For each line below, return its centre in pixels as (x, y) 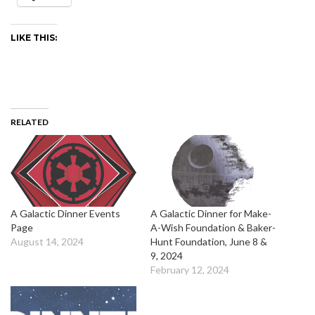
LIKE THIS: (34, 38)
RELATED (30, 122)
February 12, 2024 (190, 270)
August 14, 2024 (47, 242)
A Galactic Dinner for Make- (211, 214)
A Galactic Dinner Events (65, 214)
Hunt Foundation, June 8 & (209, 242)
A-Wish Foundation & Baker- (213, 228)
